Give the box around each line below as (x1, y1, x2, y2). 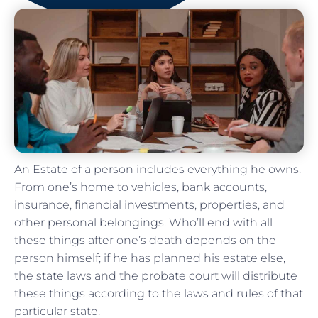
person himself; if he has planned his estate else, (14, 251, 285, 265)
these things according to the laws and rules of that (14, 286, 303, 300)
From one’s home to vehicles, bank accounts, (14, 180, 267, 194)
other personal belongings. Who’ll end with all (14, 215, 273, 229)
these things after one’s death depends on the (14, 233, 276, 247)
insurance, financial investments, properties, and (14, 197, 285, 212)
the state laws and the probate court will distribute (14, 268, 297, 283)
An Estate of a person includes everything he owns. (14, 162, 301, 176)
